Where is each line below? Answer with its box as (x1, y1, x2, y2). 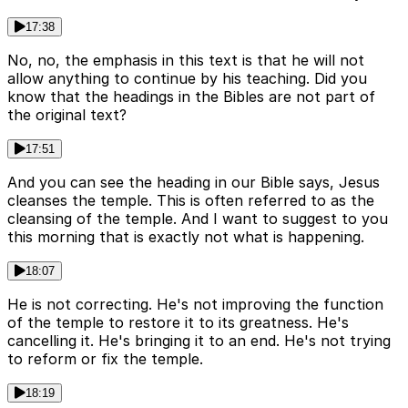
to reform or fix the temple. (7, 350, 203, 369)
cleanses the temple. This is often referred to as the (7, 191, 374, 210)
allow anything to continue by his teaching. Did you (7, 69, 367, 88)
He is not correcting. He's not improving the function (7, 295, 383, 314)
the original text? (7, 106, 127, 125)
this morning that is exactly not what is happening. (7, 228, 364, 247)
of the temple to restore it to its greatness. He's (7, 313, 349, 332)
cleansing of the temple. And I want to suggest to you (7, 209, 388, 229)
